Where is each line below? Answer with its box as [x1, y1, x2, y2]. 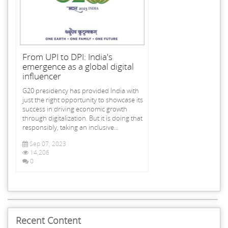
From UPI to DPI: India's [22, 50, 112, 63]
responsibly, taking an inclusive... [22, 122, 119, 132]
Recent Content [16, 214, 81, 226]
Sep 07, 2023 [28, 139, 66, 148]
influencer [22, 70, 61, 82]
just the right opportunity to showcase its [22, 95, 143, 104]
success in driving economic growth [22, 104, 127, 113]
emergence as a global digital [22, 60, 134, 72]
